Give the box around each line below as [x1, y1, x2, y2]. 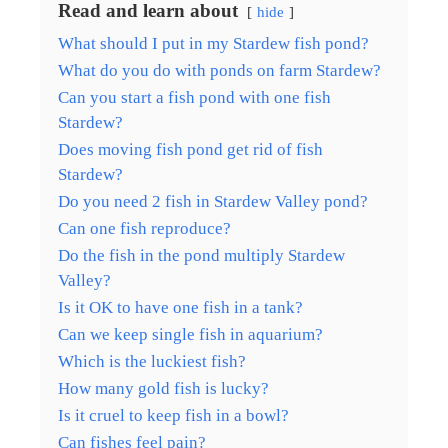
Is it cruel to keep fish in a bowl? [58, 405, 289, 425]
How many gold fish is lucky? [58, 378, 269, 398]
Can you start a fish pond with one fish [58, 87, 331, 107]
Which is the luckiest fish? [58, 351, 246, 371]
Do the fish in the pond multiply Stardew [58, 245, 345, 265]
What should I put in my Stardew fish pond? [58, 33, 369, 53]
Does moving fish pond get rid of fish [58, 139, 323, 159]
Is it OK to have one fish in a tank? [58, 297, 303, 317]
